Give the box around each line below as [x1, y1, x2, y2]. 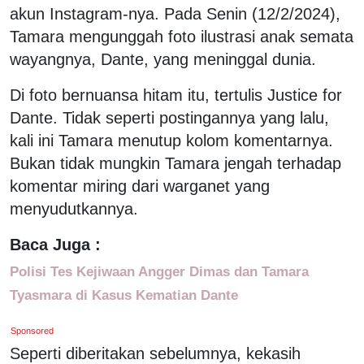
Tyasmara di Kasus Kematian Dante [10, 286, 238, 303]
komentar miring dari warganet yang [10, 176, 270, 195]
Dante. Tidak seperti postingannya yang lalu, [10, 108, 329, 127]
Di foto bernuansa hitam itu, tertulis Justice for [10, 85, 342, 104]
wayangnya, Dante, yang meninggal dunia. [10, 50, 316, 68]
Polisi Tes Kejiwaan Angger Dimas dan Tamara [10, 262, 309, 279]
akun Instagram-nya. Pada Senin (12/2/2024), [10, 4, 340, 23]
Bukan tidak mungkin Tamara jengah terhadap [10, 154, 341, 172]
